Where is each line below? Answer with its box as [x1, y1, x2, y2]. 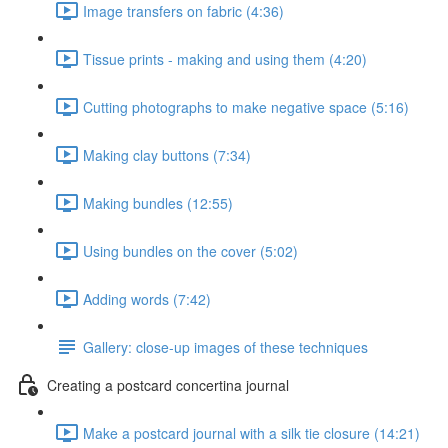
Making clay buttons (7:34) [83, 144, 251, 165]
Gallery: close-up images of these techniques [83, 336, 368, 357]
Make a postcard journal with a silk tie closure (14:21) [83, 422, 420, 443]
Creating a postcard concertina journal [47, 374, 289, 395]
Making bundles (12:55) [83, 192, 233, 213]
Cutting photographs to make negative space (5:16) [83, 96, 409, 117]
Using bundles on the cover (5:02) [83, 240, 298, 261]
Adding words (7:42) [83, 288, 211, 309]
